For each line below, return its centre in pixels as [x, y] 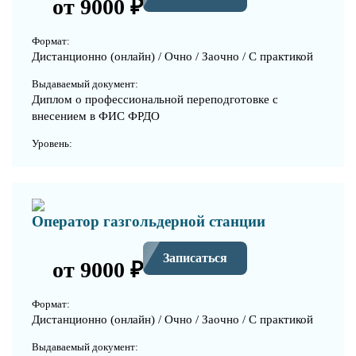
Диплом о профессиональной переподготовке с [155, 99]
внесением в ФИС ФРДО [96, 116]
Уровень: [52, 143]
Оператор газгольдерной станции [149, 221]
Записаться [195, 258]
